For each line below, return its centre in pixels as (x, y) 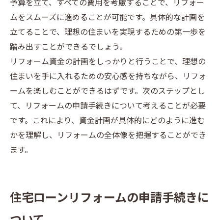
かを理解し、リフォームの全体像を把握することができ (108, 136)
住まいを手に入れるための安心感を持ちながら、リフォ (108, 77)
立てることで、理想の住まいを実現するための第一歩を (108, 33)
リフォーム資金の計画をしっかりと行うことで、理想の (108, 62)
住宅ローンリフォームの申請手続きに (110, 198)
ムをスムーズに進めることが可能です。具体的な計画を (107, 18)
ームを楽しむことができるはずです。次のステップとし (108, 92)
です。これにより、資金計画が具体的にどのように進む (107, 121)
